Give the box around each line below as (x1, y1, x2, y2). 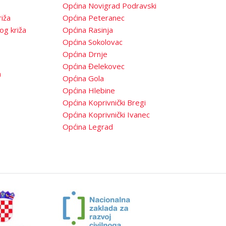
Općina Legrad (63, 122, 113, 132)
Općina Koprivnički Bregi (63, 97, 146, 108)
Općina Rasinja (63, 25, 113, 35)
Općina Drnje (63, 49, 107, 60)
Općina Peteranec (63, 13, 125, 23)
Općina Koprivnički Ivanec (63, 109, 150, 120)
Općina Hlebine (63, 85, 115, 96)
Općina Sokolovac (63, 37, 123, 47)
